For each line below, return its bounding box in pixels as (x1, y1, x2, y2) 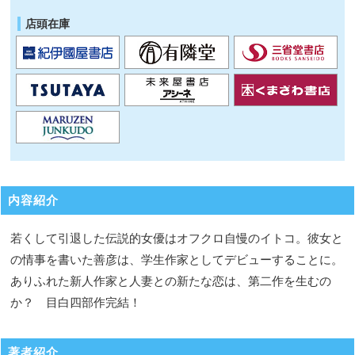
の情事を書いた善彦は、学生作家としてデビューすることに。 (10, 252, 344, 266)
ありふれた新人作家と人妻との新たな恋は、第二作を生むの (10, 273, 332, 288)
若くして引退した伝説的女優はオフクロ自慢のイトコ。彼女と (10, 231, 344, 245)
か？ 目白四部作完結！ (10, 295, 142, 309)
